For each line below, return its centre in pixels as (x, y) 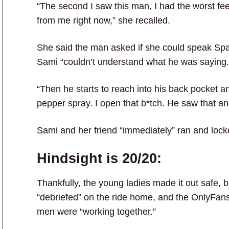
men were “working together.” (96, 211)
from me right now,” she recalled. (104, 21)
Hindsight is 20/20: (99, 158)
